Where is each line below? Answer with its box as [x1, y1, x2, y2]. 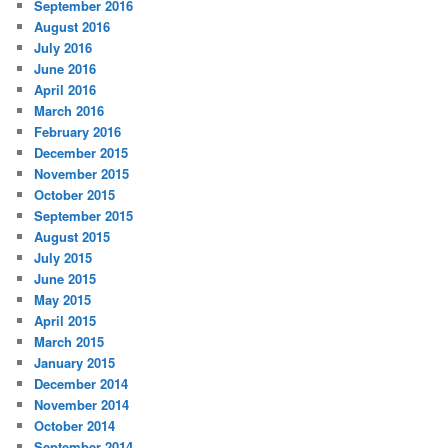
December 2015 [34, 143, 129, 163]
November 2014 [34, 395, 130, 415]
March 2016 [34, 101, 105, 121]
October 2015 [34, 185, 116, 205]
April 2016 [34, 80, 97, 100]
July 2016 [34, 38, 93, 58]
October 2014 [34, 416, 116, 436]
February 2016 [34, 122, 122, 142]
